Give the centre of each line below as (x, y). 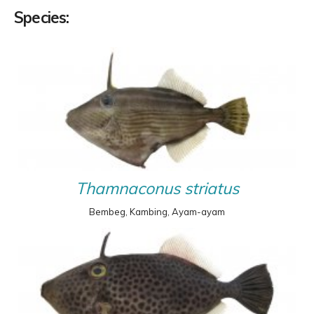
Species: (42, 18)
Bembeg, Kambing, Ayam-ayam (157, 212)
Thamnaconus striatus (157, 189)
